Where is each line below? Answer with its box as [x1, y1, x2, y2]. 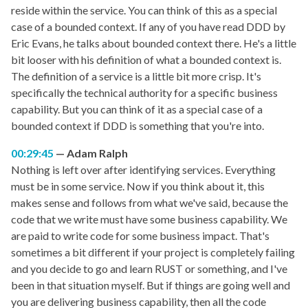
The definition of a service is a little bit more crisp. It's [11, 69, 261, 83]
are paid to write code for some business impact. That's [11, 229, 269, 243]
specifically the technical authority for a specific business [11, 86, 278, 100]
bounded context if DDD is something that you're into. [11, 119, 264, 133]
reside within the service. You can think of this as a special [11, 3, 277, 17]
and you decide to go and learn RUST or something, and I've [11, 262, 287, 276]
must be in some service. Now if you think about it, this [11, 179, 265, 193]
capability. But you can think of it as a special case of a [11, 102, 263, 116]
